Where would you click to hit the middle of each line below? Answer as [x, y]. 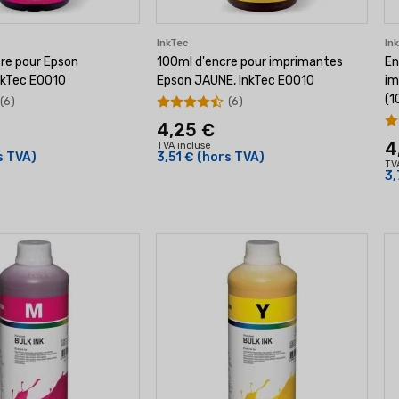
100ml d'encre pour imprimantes [250, 62]
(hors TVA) [231, 157]
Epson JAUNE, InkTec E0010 [236, 81]
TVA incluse [184, 146]
